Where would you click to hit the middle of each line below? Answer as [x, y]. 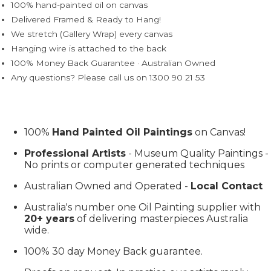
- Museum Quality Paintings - [197, 153]
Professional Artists [75, 153]
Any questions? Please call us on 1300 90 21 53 [108, 77]
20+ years [49, 218]
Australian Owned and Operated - [107, 186]
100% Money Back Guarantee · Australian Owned [113, 63]
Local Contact [227, 186]
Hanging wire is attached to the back [89, 48]
